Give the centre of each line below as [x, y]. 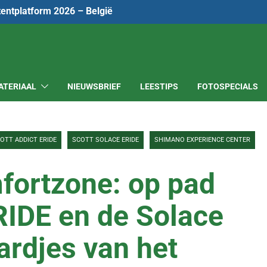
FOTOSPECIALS [228, 86]
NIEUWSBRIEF [94, 86]
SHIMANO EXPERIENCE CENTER [202, 140]
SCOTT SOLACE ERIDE [105, 140]
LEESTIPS [159, 86]
